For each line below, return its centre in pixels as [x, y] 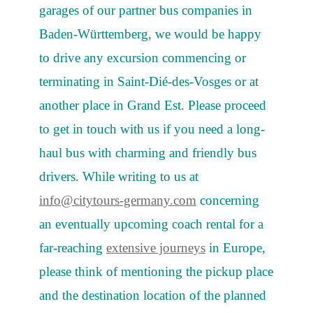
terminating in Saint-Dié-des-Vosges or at [149, 81]
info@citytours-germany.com [118, 200]
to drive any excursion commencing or [143, 57]
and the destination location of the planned [153, 295]
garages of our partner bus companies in [146, 10]
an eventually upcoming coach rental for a [151, 224]
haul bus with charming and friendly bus [148, 152]
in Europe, [235, 247]
